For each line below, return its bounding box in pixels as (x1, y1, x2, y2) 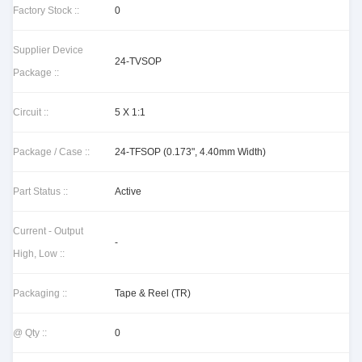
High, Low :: (13, 248, 65, 259)
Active (115, 186, 141, 197)
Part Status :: (13, 186, 68, 197)
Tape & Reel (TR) (115, 288, 191, 299)
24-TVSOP (115, 56, 162, 67)
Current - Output (13, 225, 83, 237)
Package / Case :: (13, 146, 90, 158)
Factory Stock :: (13, 5, 79, 16)
